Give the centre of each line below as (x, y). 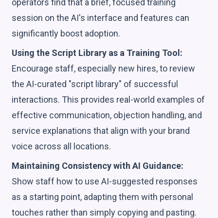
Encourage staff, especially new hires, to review (103, 68)
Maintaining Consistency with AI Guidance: (98, 165)
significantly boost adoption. (66, 33)
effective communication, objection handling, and (107, 115)
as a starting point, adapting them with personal (102, 197)
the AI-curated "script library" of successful (95, 84)
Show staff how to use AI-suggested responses (105, 181)
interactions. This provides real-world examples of (108, 99)
